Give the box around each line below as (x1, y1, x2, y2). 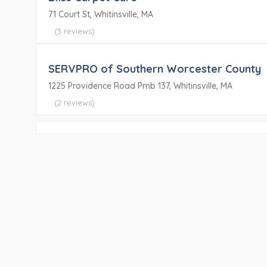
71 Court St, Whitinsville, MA (48, 9, 153, 20)
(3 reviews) (54, 26, 95, 36)
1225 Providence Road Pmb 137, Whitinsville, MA (48, 80, 232, 91)
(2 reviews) (54, 98, 95, 107)
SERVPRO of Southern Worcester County (48, 62, 261, 76)
